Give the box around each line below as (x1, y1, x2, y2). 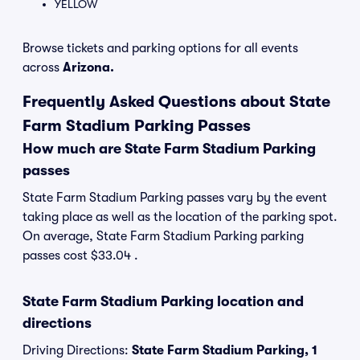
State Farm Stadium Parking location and (22, 293, 304, 309)
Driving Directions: (22, 343, 132, 358)
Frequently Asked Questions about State (22, 92, 330, 111)
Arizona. (63, 60, 114, 75)
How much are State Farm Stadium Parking (22, 141, 316, 157)
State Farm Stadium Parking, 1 (132, 343, 317, 358)
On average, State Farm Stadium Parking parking (22, 229, 304, 243)
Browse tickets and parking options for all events (22, 41, 298, 55)
